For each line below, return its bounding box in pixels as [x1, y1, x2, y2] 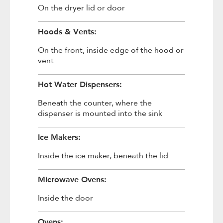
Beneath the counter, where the [37, 98, 152, 109]
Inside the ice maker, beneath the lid [37, 150, 168, 161]
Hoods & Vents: [37, 26, 97, 36]
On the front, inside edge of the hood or [37, 45, 184, 56]
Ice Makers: [37, 131, 81, 142]
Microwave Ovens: [37, 174, 107, 184]
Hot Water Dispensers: [37, 79, 122, 89]
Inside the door [37, 193, 93, 204]
